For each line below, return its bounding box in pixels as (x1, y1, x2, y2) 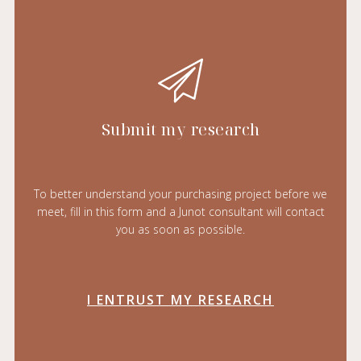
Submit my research (101, 118, 260, 141)
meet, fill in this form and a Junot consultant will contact (36, 204, 325, 220)
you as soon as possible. (116, 222, 245, 238)
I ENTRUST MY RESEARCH (87, 291, 274, 309)
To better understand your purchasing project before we (34, 186, 327, 202)
